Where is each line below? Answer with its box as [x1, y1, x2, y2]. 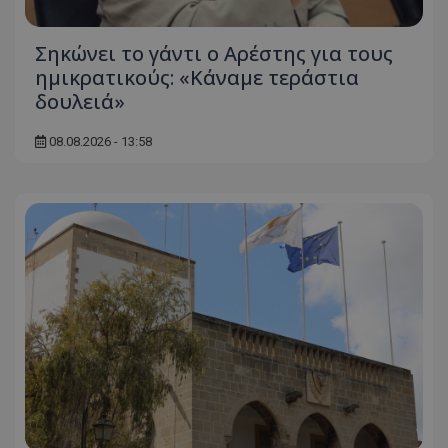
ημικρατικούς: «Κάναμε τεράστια [35, 63, 359, 91]
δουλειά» [35, 87, 125, 115]
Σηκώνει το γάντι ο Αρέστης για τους [35, 39, 393, 67]
